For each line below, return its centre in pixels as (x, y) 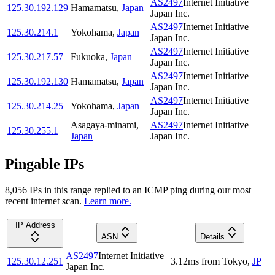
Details (212, 236)
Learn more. (108, 201)
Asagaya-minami (103, 125)
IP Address (35, 225)
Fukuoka (88, 57)
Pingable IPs (45, 164)
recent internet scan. (43, 201)
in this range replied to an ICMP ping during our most (146, 190)
